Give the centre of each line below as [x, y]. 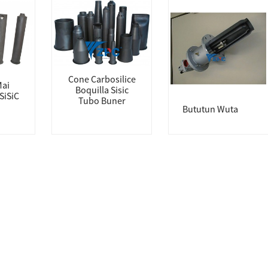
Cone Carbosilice [102, 79]
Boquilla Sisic [102, 90]
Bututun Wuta [210, 109]
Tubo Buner [102, 100]
